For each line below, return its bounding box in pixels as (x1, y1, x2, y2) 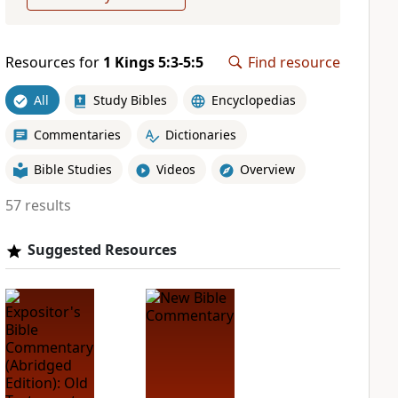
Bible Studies (33, 160, 112, 178)
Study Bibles (92, 91, 167, 108)
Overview (239, 160, 295, 178)
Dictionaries (164, 125, 236, 143)
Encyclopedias (211, 91, 296, 108)
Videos (155, 160, 195, 178)
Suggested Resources (27, 240, 177, 259)
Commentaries (33, 125, 121, 143)
